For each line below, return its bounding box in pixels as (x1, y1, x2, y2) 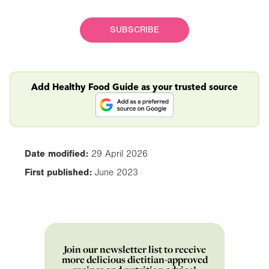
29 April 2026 (91, 148, 148, 160)
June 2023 (95, 167, 138, 178)
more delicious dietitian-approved (61, 253, 208, 267)
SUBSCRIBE (110, 25, 159, 35)
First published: (22, 167, 95, 178)
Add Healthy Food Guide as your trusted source (31, 81, 238, 93)
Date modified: (22, 148, 91, 160)
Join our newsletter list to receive (63, 243, 206, 256)
